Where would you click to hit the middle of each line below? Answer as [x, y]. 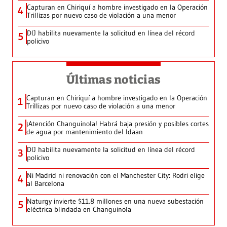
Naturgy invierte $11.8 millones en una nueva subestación [115, 201]
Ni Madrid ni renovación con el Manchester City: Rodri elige [116, 176]
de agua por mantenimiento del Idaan [85, 132]
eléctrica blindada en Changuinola [79, 210]
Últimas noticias [113, 80]
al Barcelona [46, 184]
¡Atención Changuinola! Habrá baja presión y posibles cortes [118, 124]
